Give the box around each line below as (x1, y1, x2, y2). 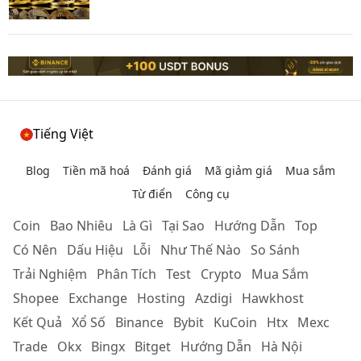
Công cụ (185, 186, 230, 202)
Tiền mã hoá (63, 163, 130, 179)
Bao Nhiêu (50, 217, 113, 235)
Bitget (135, 338, 171, 356)
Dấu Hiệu (67, 241, 123, 259)
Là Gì (122, 217, 152, 235)
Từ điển (131, 186, 172, 202)
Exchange (68, 289, 127, 308)
